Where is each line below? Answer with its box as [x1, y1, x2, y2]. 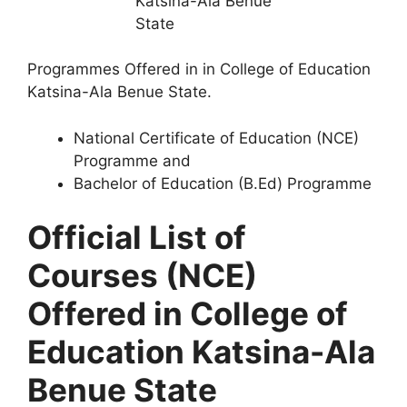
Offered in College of [27, 294, 348, 333]
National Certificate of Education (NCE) [74, 128, 359, 147]
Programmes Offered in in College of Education [27, 60, 371, 78]
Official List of [27, 218, 246, 256]
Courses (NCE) [27, 256, 257, 294]
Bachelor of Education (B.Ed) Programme [74, 174, 372, 193]
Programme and [74, 151, 191, 170]
